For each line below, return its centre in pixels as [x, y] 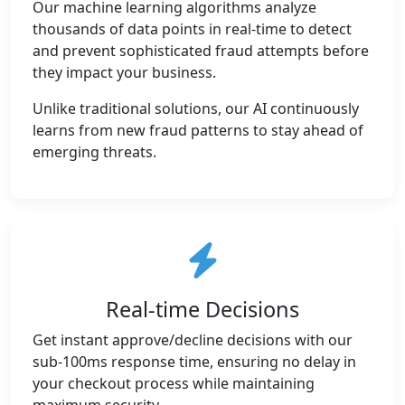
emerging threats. [94, 152]
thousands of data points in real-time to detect [192, 29]
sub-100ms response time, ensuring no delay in [194, 362]
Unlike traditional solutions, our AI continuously [196, 108]
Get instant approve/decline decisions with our [193, 340]
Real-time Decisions [202, 309]
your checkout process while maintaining [174, 383]
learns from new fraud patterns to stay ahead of [198, 130]
